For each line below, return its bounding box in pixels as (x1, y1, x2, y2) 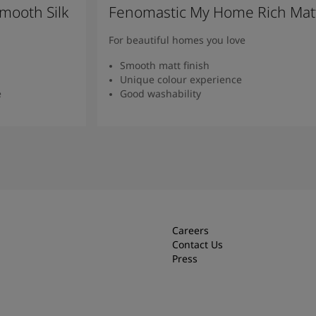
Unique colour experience (119, 72, 242, 86)
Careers (172, 223, 209, 237)
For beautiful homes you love (108, 32, 245, 47)
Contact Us (172, 237, 223, 251)
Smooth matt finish (119, 58, 209, 72)
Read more (198, 124, 250, 138)
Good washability (119, 86, 201, 100)
